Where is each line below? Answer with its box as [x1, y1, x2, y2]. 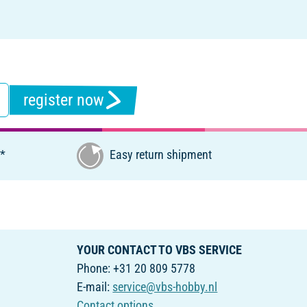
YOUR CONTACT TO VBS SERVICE [77, 242, 243, 257]
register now [23, 90, 104, 110]
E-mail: [77, 279, 113, 294]
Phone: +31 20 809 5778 [77, 260, 196, 275]
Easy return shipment [107, 147, 212, 162]
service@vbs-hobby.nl [112, 279, 218, 294]
